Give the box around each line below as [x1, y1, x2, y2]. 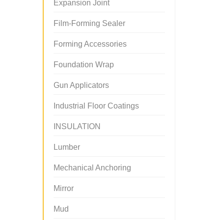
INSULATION [54, 122, 101, 131]
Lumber [54, 143, 80, 151]
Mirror [54, 184, 74, 192]
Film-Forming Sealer [54, 19, 125, 27]
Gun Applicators [54, 81, 109, 89]
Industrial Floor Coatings [54, 102, 139, 110]
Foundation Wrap [54, 60, 114, 69]
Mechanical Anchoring [54, 164, 131, 172]
